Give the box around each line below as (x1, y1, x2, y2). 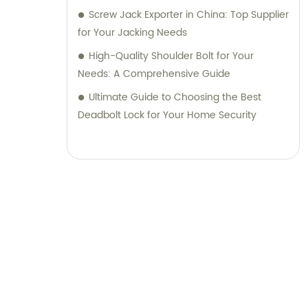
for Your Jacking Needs (78, 25, 187, 41)
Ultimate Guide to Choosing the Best (89, 89, 261, 106)
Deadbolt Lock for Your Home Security (78, 107, 256, 124)
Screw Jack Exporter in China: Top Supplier (89, 7, 289, 23)
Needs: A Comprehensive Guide (78, 66, 230, 82)
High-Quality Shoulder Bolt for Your (89, 48, 254, 65)
